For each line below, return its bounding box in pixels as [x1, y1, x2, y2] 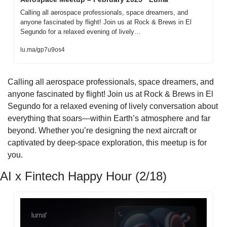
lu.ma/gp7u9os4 [20, 46, 65, 54]
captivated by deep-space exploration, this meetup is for [8, 138, 207, 147]
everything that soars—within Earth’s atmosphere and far [8, 114, 210, 123]
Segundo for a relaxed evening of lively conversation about [8, 102, 218, 111]
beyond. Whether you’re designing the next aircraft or [8, 126, 197, 135]
